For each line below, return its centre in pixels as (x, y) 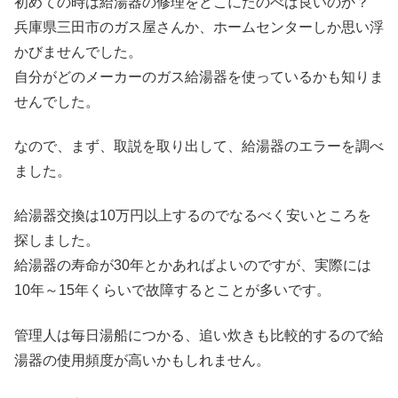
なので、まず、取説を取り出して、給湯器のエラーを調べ (199, 147)
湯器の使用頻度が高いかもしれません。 (142, 360)
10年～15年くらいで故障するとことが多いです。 (172, 291)
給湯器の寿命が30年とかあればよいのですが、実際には (193, 266)
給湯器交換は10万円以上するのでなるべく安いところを (193, 216)
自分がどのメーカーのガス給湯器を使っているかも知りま (199, 76)
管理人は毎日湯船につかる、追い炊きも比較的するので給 (199, 335)
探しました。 (57, 241)
